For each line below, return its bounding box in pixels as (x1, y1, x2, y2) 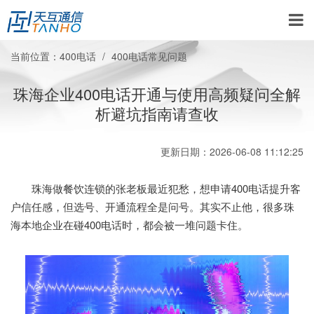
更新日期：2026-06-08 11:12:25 (161, 144, 303, 158)
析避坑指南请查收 (95, 102, 219, 124)
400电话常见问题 (111, 49, 187, 63)
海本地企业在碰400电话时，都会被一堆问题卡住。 (11, 217, 248, 232)
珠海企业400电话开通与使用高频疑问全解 (13, 83, 301, 104)
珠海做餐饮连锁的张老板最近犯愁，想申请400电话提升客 (11, 181, 301, 196)
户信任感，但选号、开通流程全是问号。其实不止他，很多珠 (11, 199, 294, 214)
